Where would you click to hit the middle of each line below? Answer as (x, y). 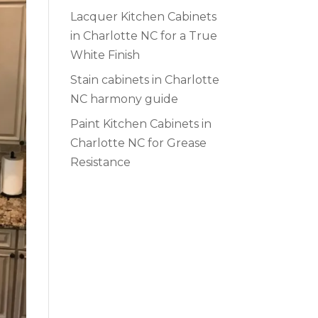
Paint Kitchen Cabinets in (141, 124)
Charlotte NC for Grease (138, 143)
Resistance (100, 163)
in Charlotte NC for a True (143, 36)
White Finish (105, 55)
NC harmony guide (124, 99)
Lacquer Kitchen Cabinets (143, 17)
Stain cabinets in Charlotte (144, 80)
